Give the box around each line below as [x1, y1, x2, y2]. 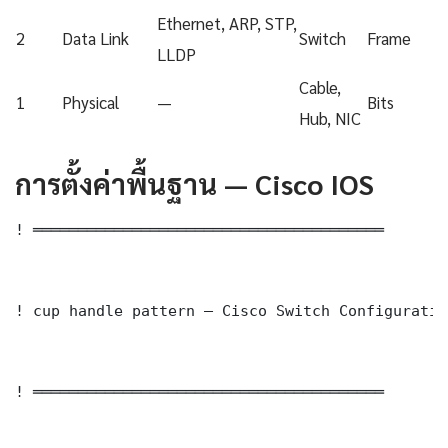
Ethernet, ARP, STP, [157, 12, 297, 35]
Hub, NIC [299, 107, 361, 130]
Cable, [299, 76, 341, 99]
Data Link [62, 27, 129, 50]
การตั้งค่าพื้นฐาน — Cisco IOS [15, 165, 374, 202]
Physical [62, 91, 119, 114]
